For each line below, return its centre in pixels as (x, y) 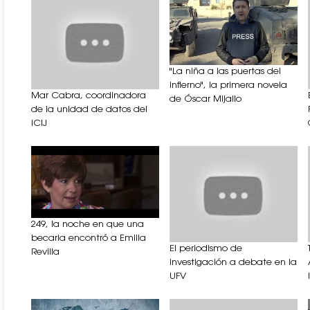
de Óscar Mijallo (206, 100)
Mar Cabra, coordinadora (89, 96)
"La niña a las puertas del (225, 72)
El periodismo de (206, 248)
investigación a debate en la (233, 262)
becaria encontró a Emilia (89, 239)
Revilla (45, 253)
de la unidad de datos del (89, 110)
